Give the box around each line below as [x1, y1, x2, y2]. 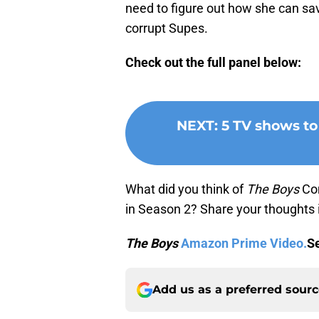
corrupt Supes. [125, 21, 208, 36]
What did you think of [125, 182, 246, 197]
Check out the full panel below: [125, 55, 301, 70]
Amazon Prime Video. [181, 236, 307, 251]
